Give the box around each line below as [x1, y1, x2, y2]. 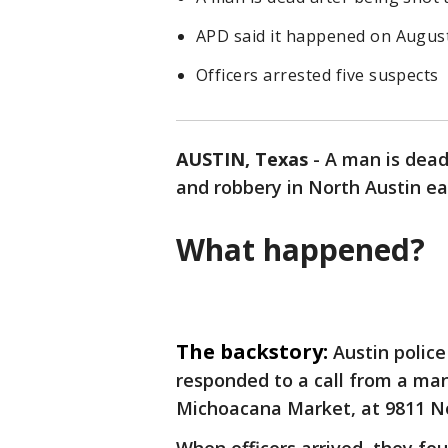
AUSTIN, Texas [176, 147, 308, 171]
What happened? [176, 229, 425, 270]
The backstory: [176, 338, 328, 365]
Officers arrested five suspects [196, 64, 439, 86]
